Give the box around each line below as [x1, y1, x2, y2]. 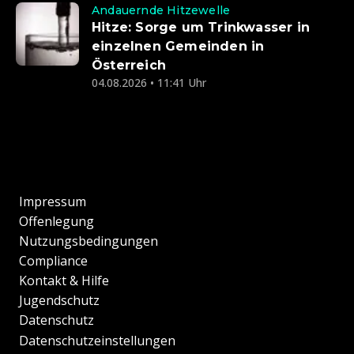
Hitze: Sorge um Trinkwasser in [92, 20, 310, 36]
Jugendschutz [19, 292, 100, 310]
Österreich [92, 58, 166, 73]
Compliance [19, 252, 88, 270]
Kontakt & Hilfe [19, 272, 109, 290]
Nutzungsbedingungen [19, 232, 158, 250]
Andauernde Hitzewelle [92, 3, 231, 18]
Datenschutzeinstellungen [19, 332, 175, 350]
